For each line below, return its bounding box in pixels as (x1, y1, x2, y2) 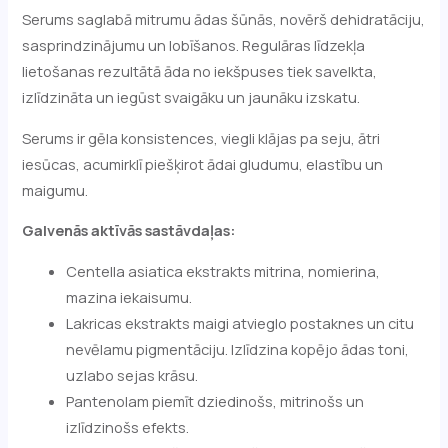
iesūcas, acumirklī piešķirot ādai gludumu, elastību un (22, 153, 384, 174)
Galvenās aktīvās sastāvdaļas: (22, 220, 236, 241)
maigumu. (22, 179, 89, 200)
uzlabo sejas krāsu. (66, 364, 199, 385)
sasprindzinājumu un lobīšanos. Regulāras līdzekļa (22, 35, 366, 56)
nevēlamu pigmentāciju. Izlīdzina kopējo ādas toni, (66, 338, 410, 359)
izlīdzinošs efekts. (66, 416, 190, 437)
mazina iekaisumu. (66, 286, 193, 307)
